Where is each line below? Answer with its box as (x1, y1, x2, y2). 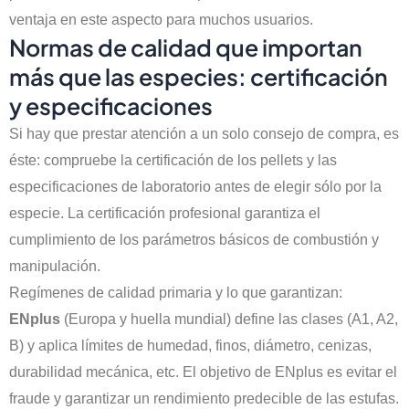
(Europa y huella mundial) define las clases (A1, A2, (60, 311, 398, 328)
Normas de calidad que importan (9, 33, 362, 63)
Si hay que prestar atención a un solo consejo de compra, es (9, 126, 399, 142)
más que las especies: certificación (9, 62, 388, 92)
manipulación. (9, 258, 100, 275)
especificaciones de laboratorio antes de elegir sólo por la (9, 179, 382, 195)
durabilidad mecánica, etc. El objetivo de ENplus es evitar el (9, 364, 397, 381)
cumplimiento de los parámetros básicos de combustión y (9, 232, 379, 248)
